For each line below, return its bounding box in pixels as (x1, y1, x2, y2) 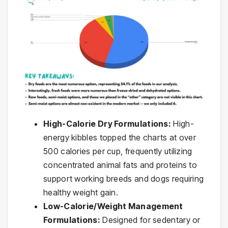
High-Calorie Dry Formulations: (43, 119, 171, 129)
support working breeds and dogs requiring (43, 174, 204, 184)
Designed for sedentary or (100, 215, 201, 225)
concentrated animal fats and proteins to (43, 160, 197, 170)
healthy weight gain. (43, 187, 119, 198)
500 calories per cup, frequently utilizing (43, 146, 192, 157)
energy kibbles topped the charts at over (43, 132, 196, 143)
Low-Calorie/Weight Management (43, 201, 183, 212)
